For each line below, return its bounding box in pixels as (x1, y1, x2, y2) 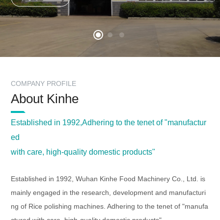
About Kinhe (11, 91, 79, 107)
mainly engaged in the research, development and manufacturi (11, 189, 206, 197)
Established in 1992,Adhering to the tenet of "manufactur (11, 118, 207, 127)
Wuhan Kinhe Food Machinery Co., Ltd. (76, 175, 201, 183)
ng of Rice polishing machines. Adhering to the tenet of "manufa (11, 202, 209, 211)
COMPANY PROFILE (11, 80, 77, 88)
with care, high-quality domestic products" (11, 148, 156, 157)
